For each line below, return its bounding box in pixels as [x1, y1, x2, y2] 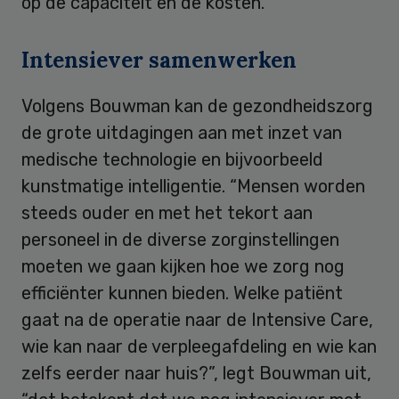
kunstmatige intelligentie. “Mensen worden [21, 175, 365, 197]
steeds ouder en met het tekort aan [21, 201, 313, 224]
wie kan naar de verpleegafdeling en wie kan [21, 335, 377, 357]
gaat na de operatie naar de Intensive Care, [21, 308, 373, 330]
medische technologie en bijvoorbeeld [21, 148, 323, 170]
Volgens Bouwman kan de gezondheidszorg [21, 94, 373, 117]
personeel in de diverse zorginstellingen [21, 228, 339, 250]
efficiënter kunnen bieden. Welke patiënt [21, 281, 343, 304]
